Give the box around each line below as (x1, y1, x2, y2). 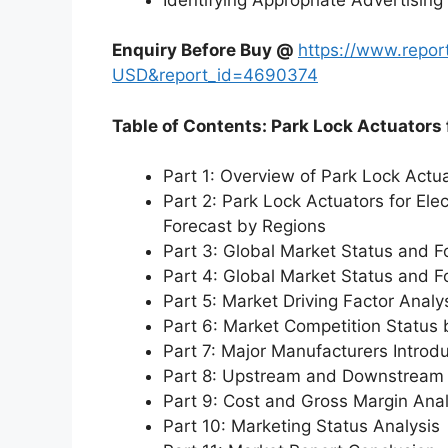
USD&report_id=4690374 (112, 65, 318, 86)
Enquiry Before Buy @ (112, 40, 298, 61)
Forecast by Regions (163, 216, 326, 237)
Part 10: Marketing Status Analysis (163, 416, 440, 437)
